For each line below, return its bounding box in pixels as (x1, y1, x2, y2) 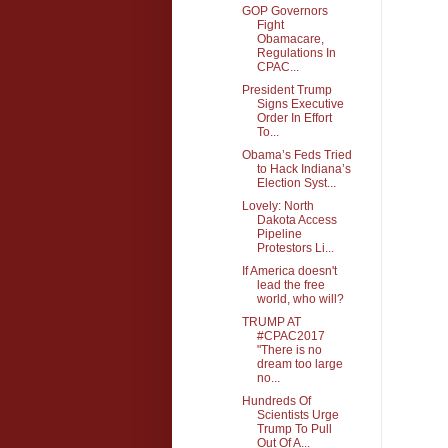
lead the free (256, 277, 325, 292)
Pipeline (256, 226, 302, 241)
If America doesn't (241, 263, 337, 278)
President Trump (241, 82, 332, 97)
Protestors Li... (256, 240, 334, 255)
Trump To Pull (256, 421, 332, 436)
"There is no (256, 342, 322, 357)
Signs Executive (256, 96, 344, 111)
